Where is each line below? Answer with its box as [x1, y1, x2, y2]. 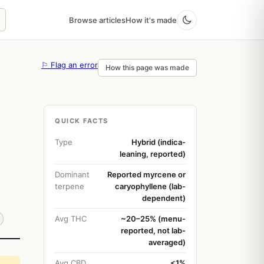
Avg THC [55, 214, 87, 223]
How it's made [126, 15, 177, 25]
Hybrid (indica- [131, 137, 186, 147]
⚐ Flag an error [41, 60, 98, 70]
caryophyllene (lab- [115, 181, 186, 191]
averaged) [148, 237, 186, 247]
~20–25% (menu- [121, 214, 186, 223]
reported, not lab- [121, 226, 186, 235]
